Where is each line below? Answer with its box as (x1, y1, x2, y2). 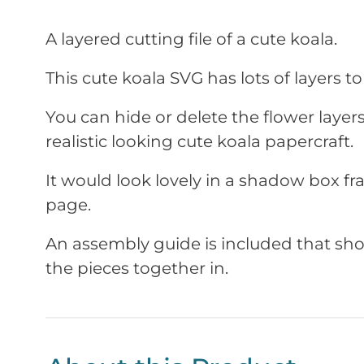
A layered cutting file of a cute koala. (45, 29, 337, 50)
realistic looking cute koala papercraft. (45, 132, 353, 152)
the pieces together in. (45, 258, 228, 279)
